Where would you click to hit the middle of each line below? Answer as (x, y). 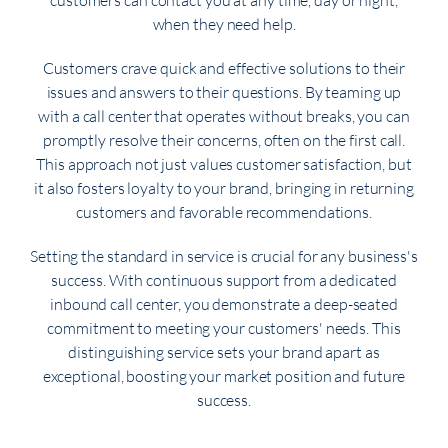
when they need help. (224, 24)
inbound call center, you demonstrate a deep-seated (224, 304)
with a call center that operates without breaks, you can (224, 116)
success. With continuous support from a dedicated (224, 280)
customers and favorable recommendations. (224, 212)
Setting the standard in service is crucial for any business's (224, 256)
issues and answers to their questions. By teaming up (224, 92)
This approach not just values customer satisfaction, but (224, 164)
